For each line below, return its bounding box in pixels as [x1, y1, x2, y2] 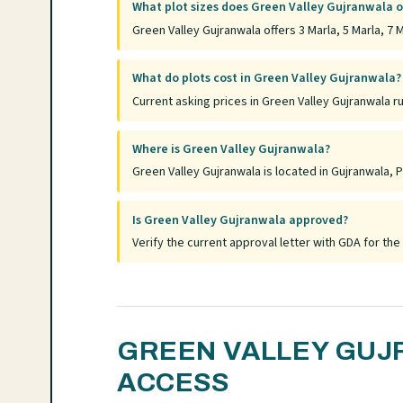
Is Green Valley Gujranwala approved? [132, 210, 349, 229]
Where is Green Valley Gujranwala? [132, 139, 331, 158]
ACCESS [117, 368, 229, 398]
